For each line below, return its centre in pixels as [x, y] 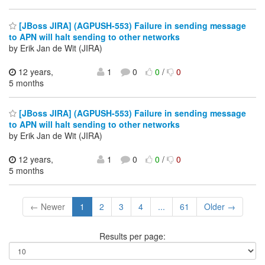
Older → [219, 207]
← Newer [47, 207]
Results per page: [132, 236]
